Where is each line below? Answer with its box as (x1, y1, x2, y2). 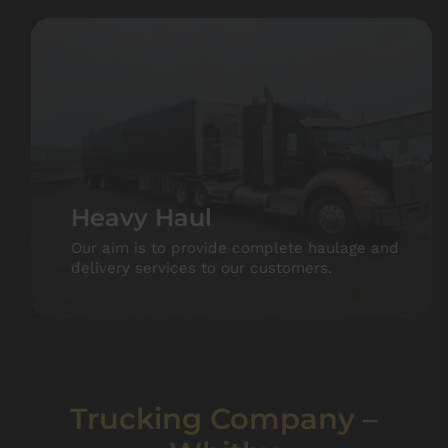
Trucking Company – (70, 401, 378, 436)
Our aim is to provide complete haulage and (56, 239, 384, 257)
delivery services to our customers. (56, 259, 317, 277)
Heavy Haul (56, 203, 197, 232)
